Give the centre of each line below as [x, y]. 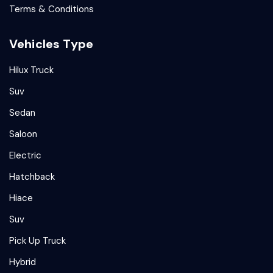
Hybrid [23, 262]
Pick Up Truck [37, 240]
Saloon [23, 134]
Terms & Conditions [51, 9]
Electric [25, 155]
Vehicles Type [51, 44]
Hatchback [32, 176]
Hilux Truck [31, 70]
